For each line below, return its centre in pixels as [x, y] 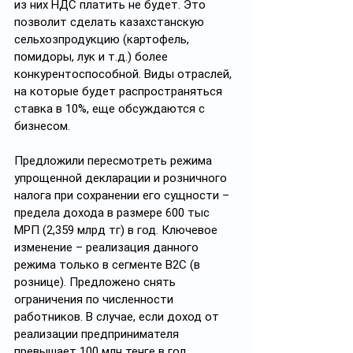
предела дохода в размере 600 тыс [113, 213]
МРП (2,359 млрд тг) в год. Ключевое [117, 230]
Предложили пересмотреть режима [115, 161]
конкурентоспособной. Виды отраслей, [124, 74]
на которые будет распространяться [120, 91]
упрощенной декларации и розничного [122, 178]
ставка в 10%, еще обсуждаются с [111, 109]
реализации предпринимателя [98, 334]
